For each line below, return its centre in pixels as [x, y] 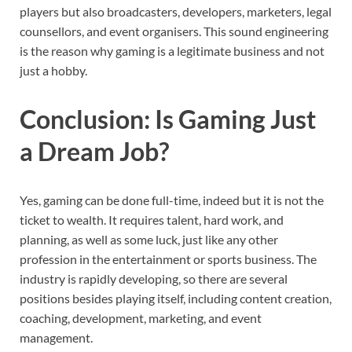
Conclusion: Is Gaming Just [168, 119]
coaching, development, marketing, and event [141, 317]
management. [56, 337]
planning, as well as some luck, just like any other [149, 239]
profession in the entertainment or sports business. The [168, 258]
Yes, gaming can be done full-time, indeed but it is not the [172, 200]
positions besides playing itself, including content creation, [176, 298]
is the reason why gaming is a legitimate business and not [172, 51]
